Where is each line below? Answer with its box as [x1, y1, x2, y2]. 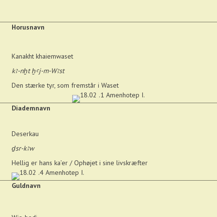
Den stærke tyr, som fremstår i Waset [12, 80, 119, 90]
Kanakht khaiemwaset [12, 51, 73, 61]
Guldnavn [12, 181, 41, 190]
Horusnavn [12, 22, 45, 31]
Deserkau [12, 129, 39, 138]
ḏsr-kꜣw [12, 143, 34, 153]
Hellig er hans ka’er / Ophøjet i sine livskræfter [12, 158, 148, 167]
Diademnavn [12, 103, 50, 112]
